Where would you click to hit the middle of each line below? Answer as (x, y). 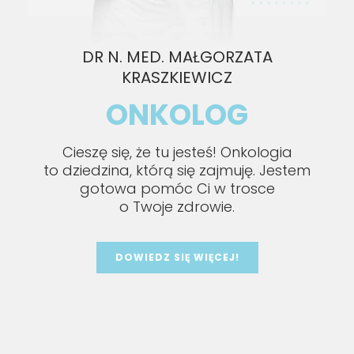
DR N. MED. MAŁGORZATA (177, 56)
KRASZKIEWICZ (177, 77)
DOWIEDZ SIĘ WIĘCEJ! (177, 257)
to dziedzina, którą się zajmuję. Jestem (177, 170)
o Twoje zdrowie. (177, 206)
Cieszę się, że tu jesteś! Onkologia (177, 152)
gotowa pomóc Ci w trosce (177, 188)
